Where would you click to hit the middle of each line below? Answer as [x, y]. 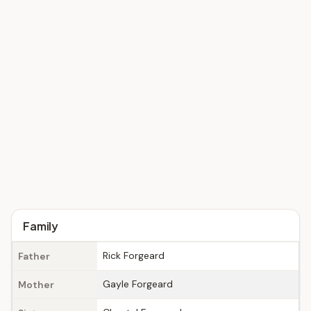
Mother [36, 285]
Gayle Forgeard [138, 284]
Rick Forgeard [134, 255]
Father [34, 256]
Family [41, 226]
